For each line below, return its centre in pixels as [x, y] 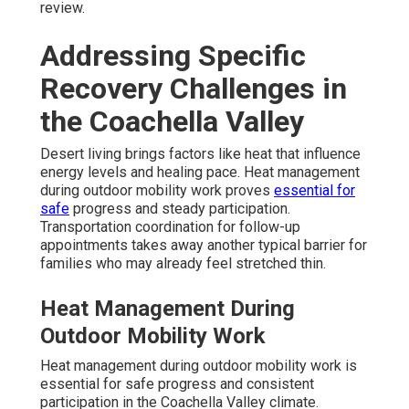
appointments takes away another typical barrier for [204, 245]
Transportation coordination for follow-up [170, 226]
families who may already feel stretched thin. [183, 263]
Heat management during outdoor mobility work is [199, 365]
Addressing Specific [173, 55]
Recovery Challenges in [194, 88]
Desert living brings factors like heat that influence [200, 153]
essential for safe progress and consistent [177, 383]
